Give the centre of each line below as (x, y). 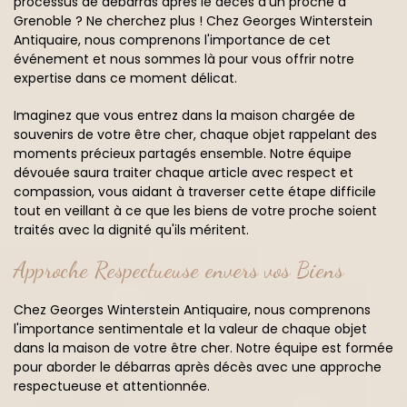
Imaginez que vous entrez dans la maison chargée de (184, 115)
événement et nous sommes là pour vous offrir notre (184, 59)
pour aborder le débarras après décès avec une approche (198, 367)
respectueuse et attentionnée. (112, 386)
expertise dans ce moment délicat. (125, 78)
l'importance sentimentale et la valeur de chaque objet (190, 329)
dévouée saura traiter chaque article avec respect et (184, 173)
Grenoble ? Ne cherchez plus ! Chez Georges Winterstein (193, 21)
